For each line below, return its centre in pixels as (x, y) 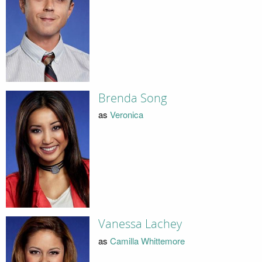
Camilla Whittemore (147, 240)
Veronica (126, 115)
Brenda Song (132, 98)
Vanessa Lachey (140, 224)
